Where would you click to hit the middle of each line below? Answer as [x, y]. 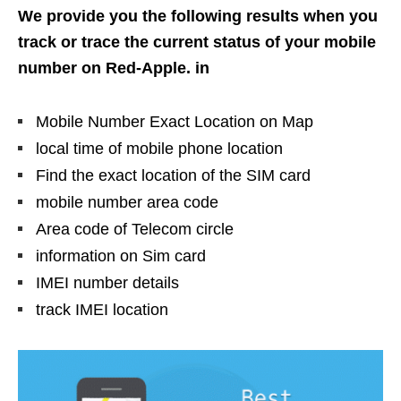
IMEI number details [107, 282]
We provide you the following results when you [198, 16]
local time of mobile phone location [159, 148]
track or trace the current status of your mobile [197, 42]
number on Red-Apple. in [114, 68]
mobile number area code [127, 202]
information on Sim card [121, 256]
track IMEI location [102, 309]
